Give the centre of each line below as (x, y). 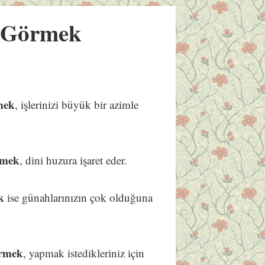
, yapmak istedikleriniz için (84, 253)
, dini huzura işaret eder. (74, 160)
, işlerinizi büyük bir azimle (77, 105)
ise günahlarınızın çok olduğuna (79, 198)
